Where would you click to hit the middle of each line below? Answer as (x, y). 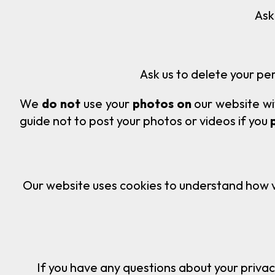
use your (106, 103)
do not (61, 103)
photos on (162, 103)
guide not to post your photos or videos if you (145, 120)
